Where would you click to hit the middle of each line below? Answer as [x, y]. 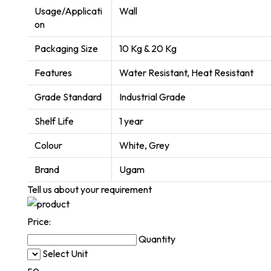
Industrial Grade [152, 96]
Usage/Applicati [68, 11]
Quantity [157, 239]
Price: [39, 221]
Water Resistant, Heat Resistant [186, 72]
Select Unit [65, 253]
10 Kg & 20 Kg [148, 48]
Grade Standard [68, 96]
